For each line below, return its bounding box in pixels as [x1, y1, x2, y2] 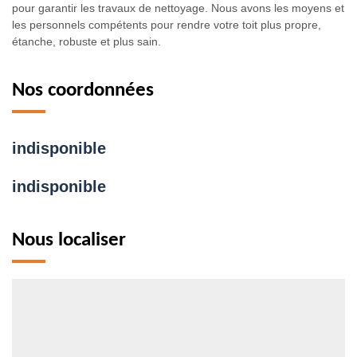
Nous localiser [12, 229, 126, 250]
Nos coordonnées [12, 80, 154, 100]
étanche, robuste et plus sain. [12, 34, 161, 48]
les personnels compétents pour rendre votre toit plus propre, [12, 18, 321, 31]
